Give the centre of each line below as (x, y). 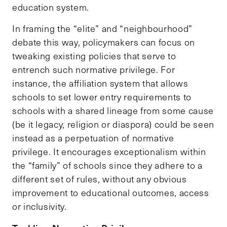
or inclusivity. (40, 206)
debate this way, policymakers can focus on (104, 42)
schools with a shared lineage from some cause (113, 111)
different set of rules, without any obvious (100, 179)
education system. (51, 7)
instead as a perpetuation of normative (93, 138)
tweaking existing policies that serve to (94, 56)
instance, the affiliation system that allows (100, 83)
